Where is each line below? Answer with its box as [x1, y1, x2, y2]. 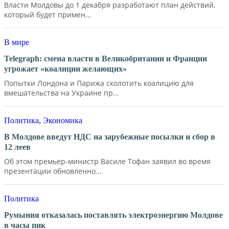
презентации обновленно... [4, 166, 102, 176]
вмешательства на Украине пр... [4, 87, 119, 98]
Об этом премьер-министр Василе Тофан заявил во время [4, 156, 211, 166]
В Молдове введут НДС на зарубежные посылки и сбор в [4, 132, 215, 141]
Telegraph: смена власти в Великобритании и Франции [4, 54, 207, 63]
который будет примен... [4, 9, 91, 19]
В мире [4, 37, 29, 47]
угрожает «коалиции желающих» [4, 64, 127, 73]
